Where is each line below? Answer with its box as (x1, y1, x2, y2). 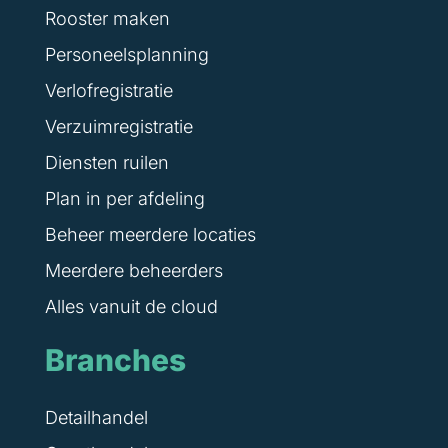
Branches (44, 342, 186, 379)
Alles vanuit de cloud (44, 296, 218, 318)
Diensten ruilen (44, 152, 169, 174)
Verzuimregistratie (44, 116, 193, 138)
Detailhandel (44, 407, 148, 429)
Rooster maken (44, 8, 170, 30)
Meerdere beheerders (44, 260, 223, 282)
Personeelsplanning (44, 44, 209, 66)
